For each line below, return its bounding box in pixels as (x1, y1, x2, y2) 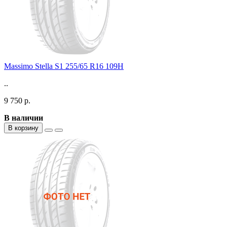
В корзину (8, 124, 39, 132)
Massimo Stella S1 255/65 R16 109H (4, 61, 124, 70)
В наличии (4, 113, 43, 122)
